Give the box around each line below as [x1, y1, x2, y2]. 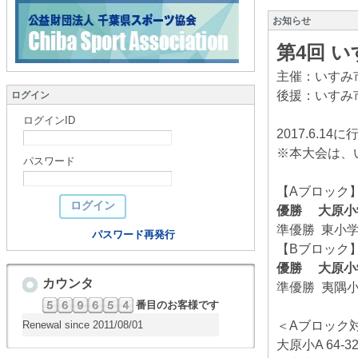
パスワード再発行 [92, 229, 175, 241]
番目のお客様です [136, 299, 219, 311]
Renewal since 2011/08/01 [22, 319, 143, 331]
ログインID [23, 114, 75, 126]
